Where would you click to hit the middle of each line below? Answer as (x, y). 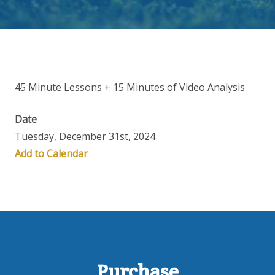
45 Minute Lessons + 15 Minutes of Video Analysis (130, 87)
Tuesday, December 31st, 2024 (85, 136)
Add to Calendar (51, 153)
